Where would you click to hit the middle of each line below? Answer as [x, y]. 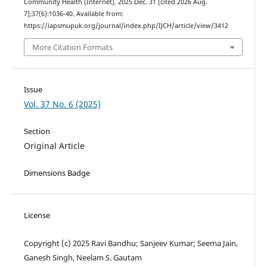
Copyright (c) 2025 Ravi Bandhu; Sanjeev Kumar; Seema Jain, [131, 243]
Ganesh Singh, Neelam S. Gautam [83, 257]
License [37, 215]
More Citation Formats [72, 47]
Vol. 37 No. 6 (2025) [62, 104]
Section [37, 131]
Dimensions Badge [57, 173]
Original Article [54, 145]
